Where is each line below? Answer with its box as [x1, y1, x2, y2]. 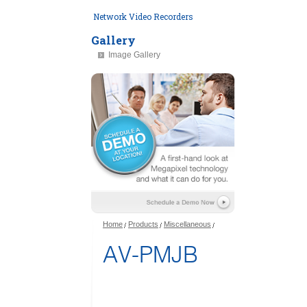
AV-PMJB [103, 241, 198, 268]
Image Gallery [108, 50, 160, 60]
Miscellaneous [164, 220, 211, 228]
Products [128, 220, 158, 228]
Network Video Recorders [93, 11, 193, 22]
